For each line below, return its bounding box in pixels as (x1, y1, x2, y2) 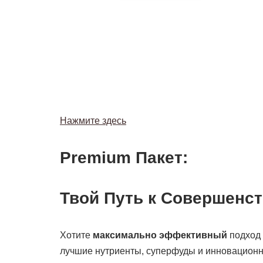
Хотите (60, 230, 93, 240)
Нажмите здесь (60, 115, 126, 126)
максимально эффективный (93, 230, 227, 240)
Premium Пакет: (60, 148, 188, 167)
